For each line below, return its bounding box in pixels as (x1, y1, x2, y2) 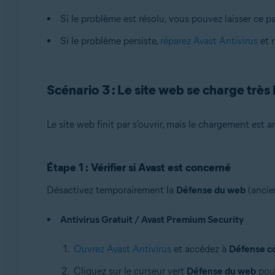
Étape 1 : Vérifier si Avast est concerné (46, 161, 231, 174)
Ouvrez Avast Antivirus (73, 243, 171, 255)
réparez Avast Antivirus (160, 35, 258, 47)
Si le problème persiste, (60, 35, 160, 47)
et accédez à (171, 243, 229, 255)
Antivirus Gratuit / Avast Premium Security (60, 214, 244, 225)
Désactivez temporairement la (46, 184, 176, 196)
